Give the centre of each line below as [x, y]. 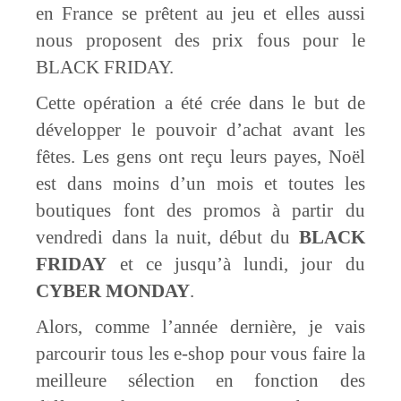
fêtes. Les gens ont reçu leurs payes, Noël [200, 157]
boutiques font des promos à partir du [200, 210]
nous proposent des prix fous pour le [200, 40]
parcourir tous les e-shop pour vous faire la [200, 354]
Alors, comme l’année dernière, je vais [200, 327]
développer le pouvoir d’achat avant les [200, 130]
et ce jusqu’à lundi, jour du [236, 264]
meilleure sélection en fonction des [200, 380]
